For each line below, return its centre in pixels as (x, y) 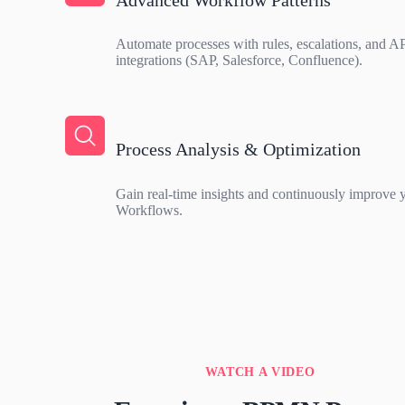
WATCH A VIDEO (260, 372)
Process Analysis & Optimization (238, 149)
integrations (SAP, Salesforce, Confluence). (239, 61)
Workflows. (149, 210)
